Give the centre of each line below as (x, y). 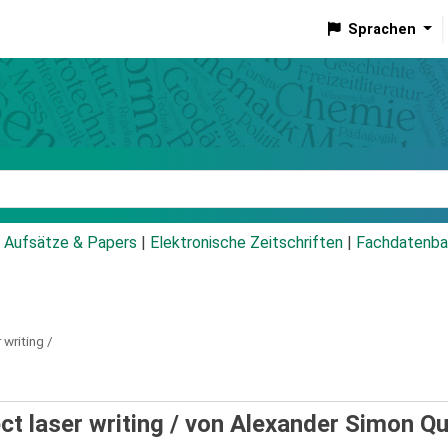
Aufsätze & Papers (70, 243)
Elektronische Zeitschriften (246, 243)
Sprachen (381, 29)
